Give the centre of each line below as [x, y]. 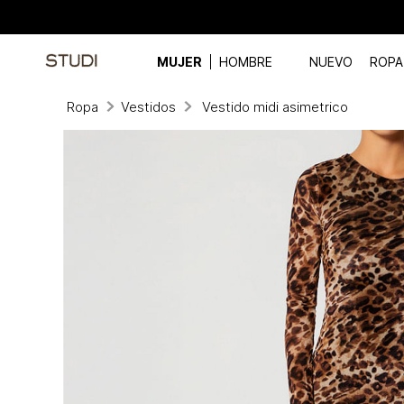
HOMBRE [245, 62]
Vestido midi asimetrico [275, 106]
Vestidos [148, 106]
